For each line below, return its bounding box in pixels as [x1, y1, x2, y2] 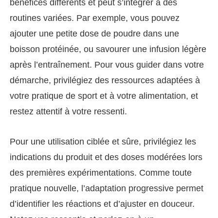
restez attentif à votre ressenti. [10, 106, 127, 116]
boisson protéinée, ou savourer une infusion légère [10, 44, 206, 54]
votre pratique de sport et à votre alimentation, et [10, 91, 198, 101]
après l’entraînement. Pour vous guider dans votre [10, 59, 204, 70]
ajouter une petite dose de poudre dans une [10, 28, 179, 38]
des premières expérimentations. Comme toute [10, 167, 192, 178]
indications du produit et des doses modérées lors [10, 152, 202, 162]
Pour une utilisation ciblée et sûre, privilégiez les [10, 136, 196, 146]
